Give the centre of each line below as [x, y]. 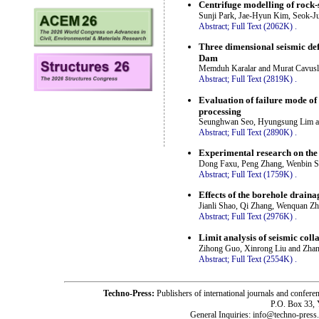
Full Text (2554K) [262, 259]
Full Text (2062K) [262, 26]
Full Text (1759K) [262, 174]
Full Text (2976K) [262, 217]
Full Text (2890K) [262, 132]
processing [220, 111]
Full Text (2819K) [262, 79]
